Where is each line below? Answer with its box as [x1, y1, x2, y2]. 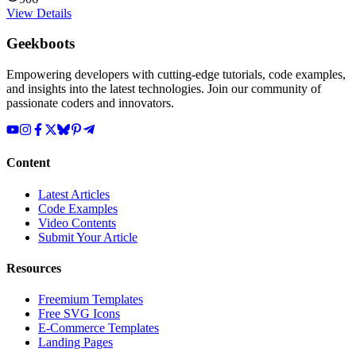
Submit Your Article [38, 230, 137, 244]
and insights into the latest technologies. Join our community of [6, 82, 321, 96]
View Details [6, 6, 72, 20]
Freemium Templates [38, 292, 143, 307]
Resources [6, 261, 61, 275]
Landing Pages [38, 335, 113, 350]
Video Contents [38, 215, 116, 230]
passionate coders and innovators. [6, 96, 174, 110]
